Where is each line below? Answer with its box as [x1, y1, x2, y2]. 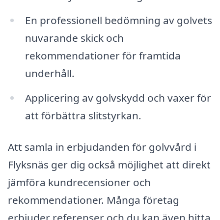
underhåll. [25, 66, 75, 81]
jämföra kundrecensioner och [8, 175, 151, 189]
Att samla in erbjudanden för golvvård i [8, 139, 196, 154]
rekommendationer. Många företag [8, 192, 179, 207]
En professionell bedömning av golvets [25, 13, 212, 27]
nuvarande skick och [25, 31, 124, 45]
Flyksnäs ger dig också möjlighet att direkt [8, 157, 211, 171]
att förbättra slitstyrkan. [25, 109, 141, 123]
